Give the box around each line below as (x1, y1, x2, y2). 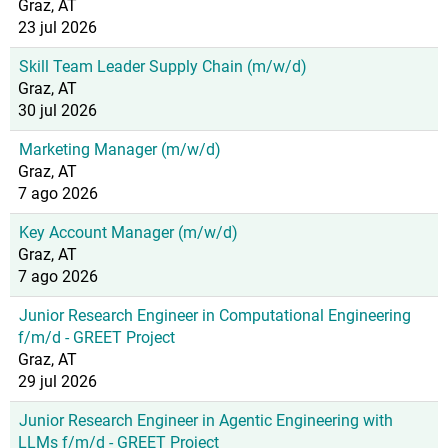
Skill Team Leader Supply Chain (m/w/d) (19, 57, 307, 76)
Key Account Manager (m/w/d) (19, 223, 238, 242)
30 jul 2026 (18, 101, 97, 120)
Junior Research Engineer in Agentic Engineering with (19, 411, 393, 430)
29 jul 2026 (18, 372, 97, 391)
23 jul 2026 (18, 18, 97, 37)
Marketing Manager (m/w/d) (19, 140, 221, 159)
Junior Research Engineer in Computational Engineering (19, 306, 411, 325)
